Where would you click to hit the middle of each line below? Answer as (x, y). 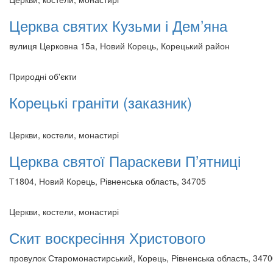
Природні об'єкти (43, 76)
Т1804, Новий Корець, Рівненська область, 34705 (108, 181)
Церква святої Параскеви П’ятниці (125, 160)
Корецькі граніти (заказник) (101, 102)
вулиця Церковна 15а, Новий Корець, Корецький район (119, 45)
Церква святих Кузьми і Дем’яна (118, 25)
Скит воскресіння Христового (107, 237)
